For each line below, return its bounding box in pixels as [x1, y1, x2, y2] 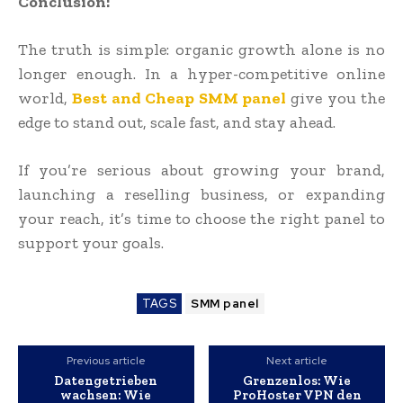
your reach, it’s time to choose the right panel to [18, 209, 385, 229]
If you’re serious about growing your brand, [18, 160, 385, 181]
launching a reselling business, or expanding [18, 184, 385, 205]
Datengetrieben [54, 372, 158, 390]
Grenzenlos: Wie [243, 372, 352, 390]
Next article [266, 354, 328, 369]
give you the [285, 88, 385, 109]
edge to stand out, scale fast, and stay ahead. [18, 112, 336, 133]
